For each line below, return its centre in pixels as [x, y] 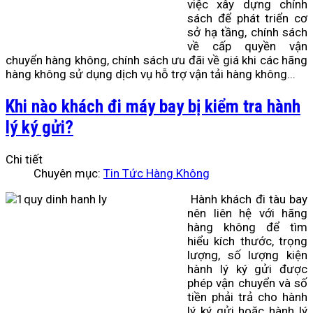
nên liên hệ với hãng [247, 213]
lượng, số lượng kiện [247, 255]
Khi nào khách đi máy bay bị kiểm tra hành [153, 107]
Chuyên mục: [68, 174]
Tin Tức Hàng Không [156, 174]
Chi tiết [24, 160]
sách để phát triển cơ [247, 18]
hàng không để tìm [247, 227]
